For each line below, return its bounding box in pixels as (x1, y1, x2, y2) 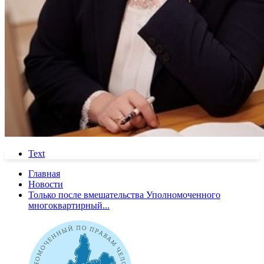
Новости (28, 179, 63, 189)
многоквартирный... (28, 200, 110, 210)
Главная (28, 168, 60, 179)
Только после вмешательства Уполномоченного (28, 189, 220, 200)
